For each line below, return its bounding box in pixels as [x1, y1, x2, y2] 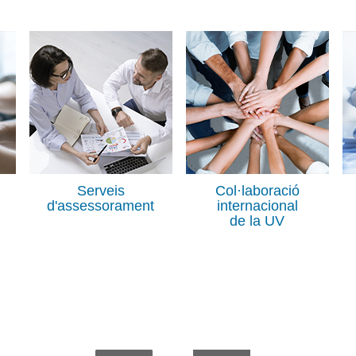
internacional [216, 197, 298, 214]
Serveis [76, 182, 125, 199]
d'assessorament [47, 197, 155, 214]
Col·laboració [215, 182, 300, 199]
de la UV [230, 212, 285, 229]
